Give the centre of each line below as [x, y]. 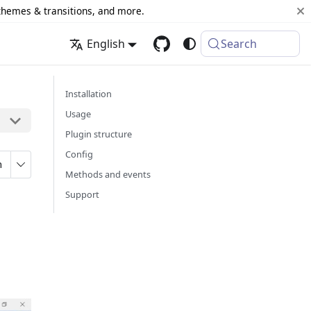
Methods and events [108, 174]
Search [239, 44]
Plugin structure [99, 134]
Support [82, 194]
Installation [89, 94]
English [106, 44]
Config [79, 154]
